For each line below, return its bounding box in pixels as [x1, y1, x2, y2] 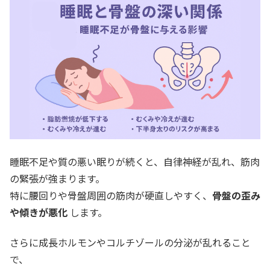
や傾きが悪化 [10, 204, 67, 219]
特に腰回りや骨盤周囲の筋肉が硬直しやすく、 [10, 187, 212, 202]
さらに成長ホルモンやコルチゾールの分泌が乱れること [10, 235, 251, 250]
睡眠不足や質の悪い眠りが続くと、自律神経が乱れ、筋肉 [10, 154, 260, 169]
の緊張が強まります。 [10, 171, 105, 186]
